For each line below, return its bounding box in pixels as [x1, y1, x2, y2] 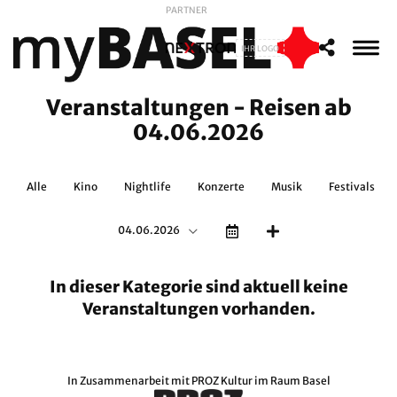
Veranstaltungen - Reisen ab [45, 94, 352, 121]
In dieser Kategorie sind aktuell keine [49, 276, 348, 297]
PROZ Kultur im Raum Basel [191, 373, 331, 387]
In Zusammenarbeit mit [66, 373, 191, 387]
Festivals [329, 180, 375, 193]
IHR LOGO [241, 43, 280, 53]
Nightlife [124, 180, 171, 193]
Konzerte [198, 180, 245, 193]
